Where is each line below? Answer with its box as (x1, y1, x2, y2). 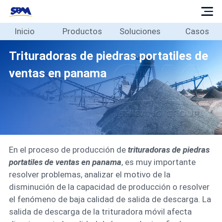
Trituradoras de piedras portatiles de (8, 49, 208, 63)
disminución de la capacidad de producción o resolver (8, 182, 210, 192)
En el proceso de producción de (8, 145, 128, 155)
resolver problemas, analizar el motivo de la (8, 169, 170, 180)
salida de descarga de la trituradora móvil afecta (8, 207, 192, 217)
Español (5, 148, 35, 159)
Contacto (5, 131, 42, 141)
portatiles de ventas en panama (8, 157, 121, 167)
